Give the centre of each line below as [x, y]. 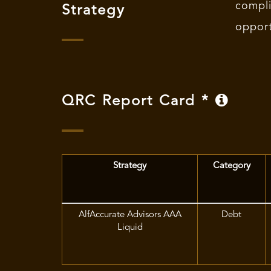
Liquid [130, 228]
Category [231, 166]
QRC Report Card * [139, 102]
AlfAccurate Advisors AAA [130, 215]
